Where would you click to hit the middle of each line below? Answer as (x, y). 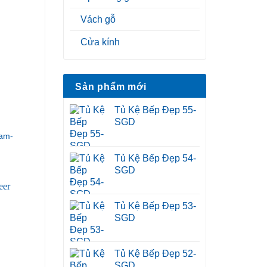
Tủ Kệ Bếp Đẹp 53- (155, 206)
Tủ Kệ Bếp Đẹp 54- (155, 159)
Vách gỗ (98, 20)
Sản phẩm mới (111, 87)
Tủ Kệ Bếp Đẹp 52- (155, 254)
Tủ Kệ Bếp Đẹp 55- (155, 110)
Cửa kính (100, 42)
